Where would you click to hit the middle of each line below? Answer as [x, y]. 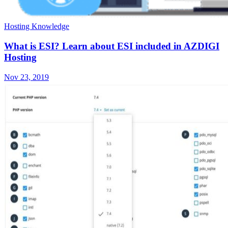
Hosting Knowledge [37, 26]
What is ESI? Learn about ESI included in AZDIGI [112, 46]
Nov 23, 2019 [26, 77]
